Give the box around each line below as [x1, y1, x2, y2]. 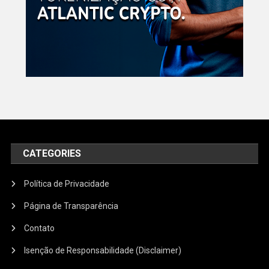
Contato [24, 223, 55, 234]
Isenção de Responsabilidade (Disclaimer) [24, 246, 182, 256]
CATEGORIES [23, 148, 82, 160]
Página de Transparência [24, 201, 119, 211]
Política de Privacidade [24, 179, 110, 189]
